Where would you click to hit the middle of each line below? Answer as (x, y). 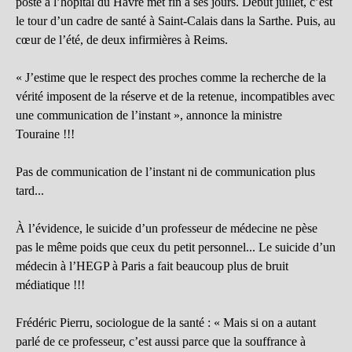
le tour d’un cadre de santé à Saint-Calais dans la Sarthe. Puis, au (176, 21)
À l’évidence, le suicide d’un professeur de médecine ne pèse (167, 229)
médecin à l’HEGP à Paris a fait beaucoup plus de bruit (152, 266)
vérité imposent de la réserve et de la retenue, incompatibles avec (175, 97)
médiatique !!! (50, 285)
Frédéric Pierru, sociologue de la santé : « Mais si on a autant (166, 323)
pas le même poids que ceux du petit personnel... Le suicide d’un (176, 247)
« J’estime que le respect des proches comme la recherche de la (171, 78)
